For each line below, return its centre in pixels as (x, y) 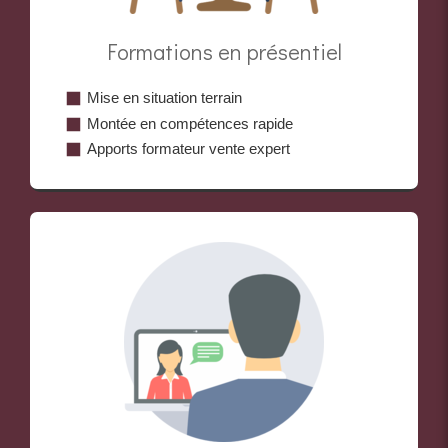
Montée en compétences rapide (190, 123)
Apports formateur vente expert (188, 149)
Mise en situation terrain (164, 98)
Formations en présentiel (224, 52)
